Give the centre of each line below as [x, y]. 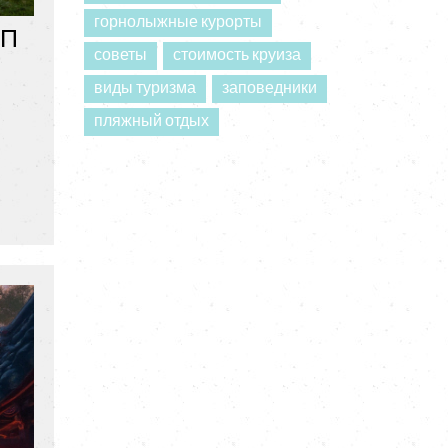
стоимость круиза [236, 55]
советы [120, 55]
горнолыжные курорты [177, 22]
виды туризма [144, 88]
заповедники [269, 88]
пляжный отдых [151, 121]
